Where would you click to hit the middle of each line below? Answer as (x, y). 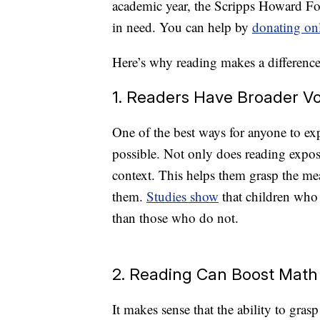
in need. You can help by (182, 27)
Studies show (182, 196)
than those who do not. (175, 218)
